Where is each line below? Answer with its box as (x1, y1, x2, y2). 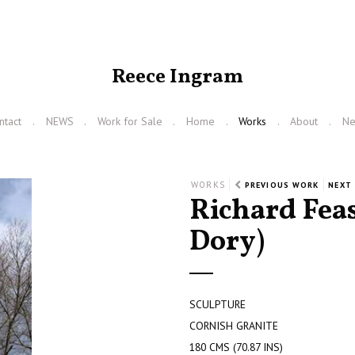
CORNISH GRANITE (189, 318, 278, 333)
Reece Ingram (112, 63, 243, 91)
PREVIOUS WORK (244, 179, 319, 190)
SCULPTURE (189, 296, 246, 311)
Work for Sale (97, 114, 162, 129)
